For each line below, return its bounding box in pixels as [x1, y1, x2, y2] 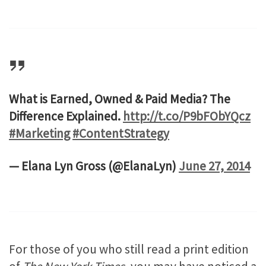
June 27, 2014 [179, 157, 250, 174]
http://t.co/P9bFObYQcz [123, 107, 251, 124]
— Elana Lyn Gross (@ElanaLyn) [9, 157, 179, 174]
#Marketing [9, 125, 70, 141]
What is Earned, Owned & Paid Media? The [9, 90, 230, 107]
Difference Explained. [9, 107, 123, 124]
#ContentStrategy [72, 125, 169, 141]
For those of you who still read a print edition [9, 240, 249, 257]
